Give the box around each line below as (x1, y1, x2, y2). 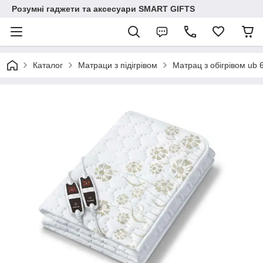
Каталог (33, 60, 63, 70)
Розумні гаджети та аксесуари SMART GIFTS (12, 4, 195, 14)
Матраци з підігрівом (78, 60, 157, 70)
